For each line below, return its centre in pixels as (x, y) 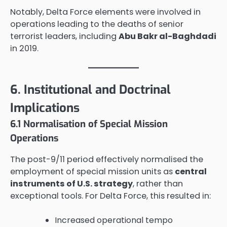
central (191, 172)
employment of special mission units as (92, 172)
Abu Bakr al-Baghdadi (167, 36)
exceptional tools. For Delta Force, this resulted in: (110, 196)
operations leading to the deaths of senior (97, 24)
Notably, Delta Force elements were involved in (105, 12)
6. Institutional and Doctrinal (90, 89)
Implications (45, 108)
